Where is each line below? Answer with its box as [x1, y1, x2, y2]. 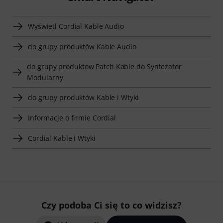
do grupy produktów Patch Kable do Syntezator [27, 62, 182, 72]
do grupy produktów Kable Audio [28, 42, 136, 52]
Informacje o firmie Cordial [28, 113, 116, 123]
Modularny [27, 73, 63, 83]
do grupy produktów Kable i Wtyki [28, 93, 139, 103]
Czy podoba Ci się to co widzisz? [41, 199, 182, 212]
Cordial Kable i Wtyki [28, 133, 96, 143]
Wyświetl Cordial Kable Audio [28, 21, 124, 31]
